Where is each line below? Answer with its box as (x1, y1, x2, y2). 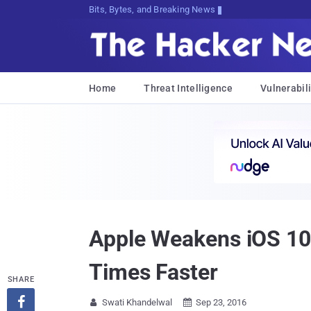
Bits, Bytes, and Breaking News (88, 4, 216, 15)
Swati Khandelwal (102, 297, 172, 308)
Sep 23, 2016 (196, 297, 246, 308)
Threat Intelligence (144, 83, 233, 94)
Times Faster (89, 259, 218, 285)
